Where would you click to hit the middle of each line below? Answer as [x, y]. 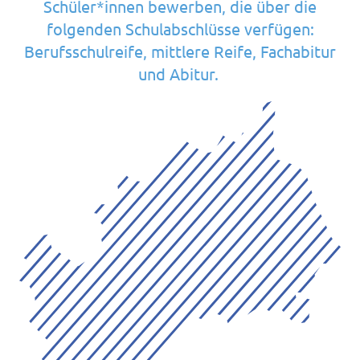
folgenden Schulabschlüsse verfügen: [180, 29]
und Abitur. [180, 74]
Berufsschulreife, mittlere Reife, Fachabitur [180, 51]
